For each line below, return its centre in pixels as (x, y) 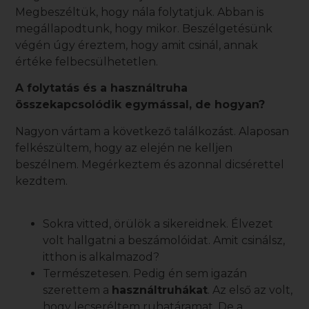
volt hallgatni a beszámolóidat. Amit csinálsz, (164, 240)
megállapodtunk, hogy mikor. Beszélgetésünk (144, 28)
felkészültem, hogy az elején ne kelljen (124, 148)
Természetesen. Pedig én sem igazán (145, 273)
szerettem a (78, 290)
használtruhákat (160, 290)
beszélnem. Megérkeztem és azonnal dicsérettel (150, 164)
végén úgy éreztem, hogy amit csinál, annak (137, 45)
